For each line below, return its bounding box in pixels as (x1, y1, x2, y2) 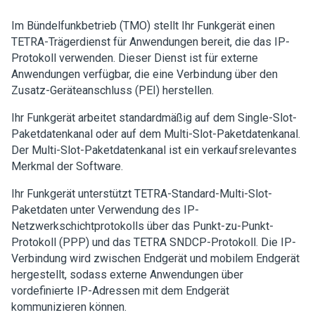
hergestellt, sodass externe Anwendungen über (11, 268, 243, 281)
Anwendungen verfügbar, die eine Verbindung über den (11, 67, 278, 81)
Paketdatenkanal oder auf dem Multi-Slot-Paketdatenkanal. (11, 127, 300, 141)
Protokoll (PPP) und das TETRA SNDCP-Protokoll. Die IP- (11, 236, 296, 249)
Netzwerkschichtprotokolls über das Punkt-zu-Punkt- (11, 219, 274, 233)
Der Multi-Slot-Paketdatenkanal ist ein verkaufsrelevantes (11, 143, 297, 157)
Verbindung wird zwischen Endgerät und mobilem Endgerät (11, 252, 300, 265)
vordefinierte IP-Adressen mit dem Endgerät (11, 284, 229, 297)
